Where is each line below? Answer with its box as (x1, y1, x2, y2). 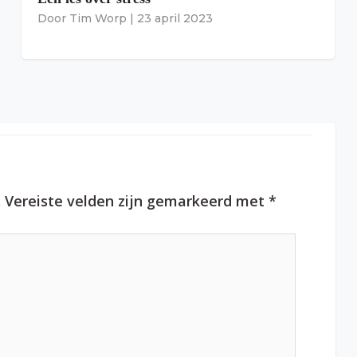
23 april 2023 (137, 11, 213, 26)
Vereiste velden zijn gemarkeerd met (5, 191, 269, 211)
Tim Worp (69, 11, 127, 26)
